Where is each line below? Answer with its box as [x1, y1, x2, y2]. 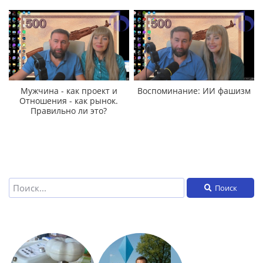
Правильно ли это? [31, 105, 107, 117]
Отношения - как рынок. [19, 95, 119, 107]
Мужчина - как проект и [20, 85, 117, 97]
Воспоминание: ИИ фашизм [137, 85, 251, 97]
